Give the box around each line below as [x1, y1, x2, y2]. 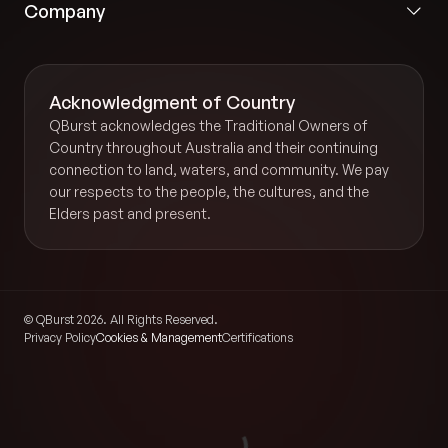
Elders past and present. [49, 205, 211, 223]
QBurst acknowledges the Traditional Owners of [49, 117, 367, 135]
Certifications [222, 330, 293, 346]
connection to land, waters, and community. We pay [49, 161, 389, 179]
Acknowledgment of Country [49, 91, 295, 114]
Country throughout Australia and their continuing [49, 139, 378, 157]
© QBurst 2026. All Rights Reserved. [24, 312, 218, 328]
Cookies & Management [96, 330, 222, 346]
